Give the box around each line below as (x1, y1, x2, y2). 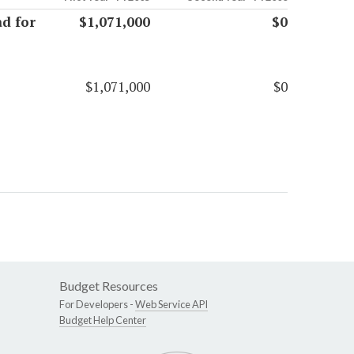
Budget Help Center (59, 314, 146, 327)
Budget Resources (59, 278, 158, 294)
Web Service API (135, 298, 208, 311)
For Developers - (59, 298, 135, 311)
